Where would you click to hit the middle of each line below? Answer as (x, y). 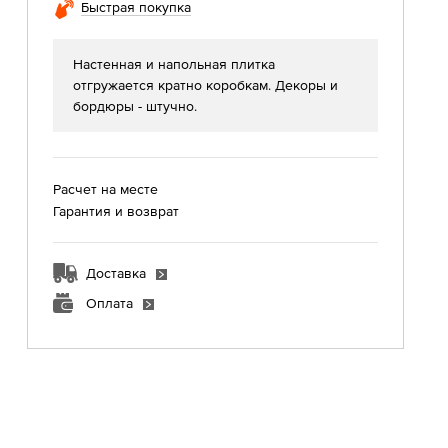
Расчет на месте (106, 188)
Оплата (110, 302)
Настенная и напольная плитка (174, 63)
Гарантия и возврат (116, 210)
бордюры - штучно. (135, 105)
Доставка (116, 272)
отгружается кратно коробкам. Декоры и (206, 84)
